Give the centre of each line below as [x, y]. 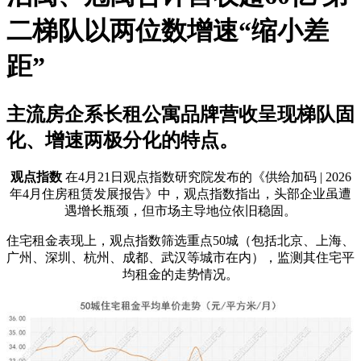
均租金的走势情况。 [180, 275]
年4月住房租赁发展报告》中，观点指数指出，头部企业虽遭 [180, 194]
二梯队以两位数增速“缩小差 [168, 30]
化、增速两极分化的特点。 [122, 141]
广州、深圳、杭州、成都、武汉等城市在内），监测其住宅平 [180, 258]
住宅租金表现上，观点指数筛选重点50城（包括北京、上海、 [180, 241]
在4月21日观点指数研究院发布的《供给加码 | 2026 [206, 177]
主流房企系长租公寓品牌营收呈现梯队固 [180, 115]
